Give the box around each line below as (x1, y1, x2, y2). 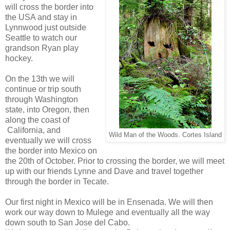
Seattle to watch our (5, 33, 77, 42)
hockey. (5, 53, 33, 63)
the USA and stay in (5, 12, 77, 22)
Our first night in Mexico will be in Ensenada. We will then (5, 197, 213, 206)
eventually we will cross (5, 136, 91, 145)
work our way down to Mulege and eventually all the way (5, 207, 210, 217)
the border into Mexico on (5, 146, 97, 155)
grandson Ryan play (5, 43, 79, 52)
